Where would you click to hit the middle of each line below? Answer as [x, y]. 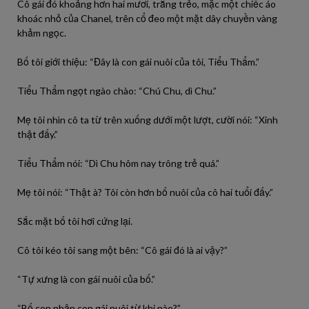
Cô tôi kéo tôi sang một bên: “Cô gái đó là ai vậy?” [122, 250]
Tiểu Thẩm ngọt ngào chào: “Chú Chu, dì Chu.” [117, 91]
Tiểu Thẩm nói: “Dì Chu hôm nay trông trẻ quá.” [118, 163]
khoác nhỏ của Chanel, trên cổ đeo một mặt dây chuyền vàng [147, 18]
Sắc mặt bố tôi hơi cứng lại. [75, 221]
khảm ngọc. [42, 33]
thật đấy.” [38, 134]
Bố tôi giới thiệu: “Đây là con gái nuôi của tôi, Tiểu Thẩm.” [138, 62]
